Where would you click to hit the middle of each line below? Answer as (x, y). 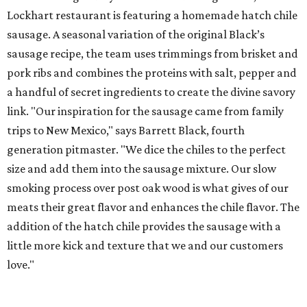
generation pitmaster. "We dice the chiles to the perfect (146, 150)
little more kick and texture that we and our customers (145, 246)
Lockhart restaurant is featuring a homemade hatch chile (152, 15)
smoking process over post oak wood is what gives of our (148, 188)
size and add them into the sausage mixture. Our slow (142, 169)
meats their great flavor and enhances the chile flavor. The (153, 207)
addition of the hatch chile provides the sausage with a (144, 226)
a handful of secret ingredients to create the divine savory (151, 92)
